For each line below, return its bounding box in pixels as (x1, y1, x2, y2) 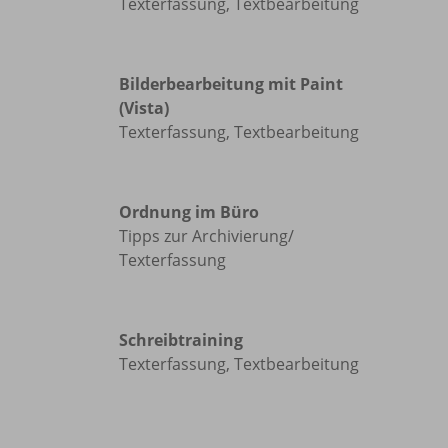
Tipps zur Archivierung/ (119, 225, 294, 247)
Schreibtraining (119, 329, 243, 351)
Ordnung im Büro (119, 201, 259, 223)
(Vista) (119, 97, 169, 119)
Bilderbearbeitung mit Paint (119, 73, 343, 95)
